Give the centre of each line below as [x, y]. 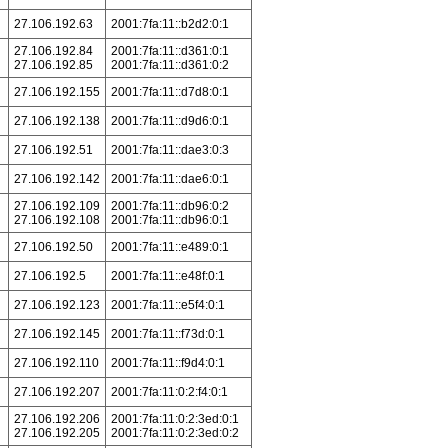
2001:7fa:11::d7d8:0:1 [169, 92]
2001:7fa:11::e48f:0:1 [167, 276]
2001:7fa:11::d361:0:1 [169, 51]
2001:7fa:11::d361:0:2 [169, 65]
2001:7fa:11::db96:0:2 [169, 206]
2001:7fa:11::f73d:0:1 [167, 334]
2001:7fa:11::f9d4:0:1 [167, 363]
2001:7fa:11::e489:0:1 [169, 247]
